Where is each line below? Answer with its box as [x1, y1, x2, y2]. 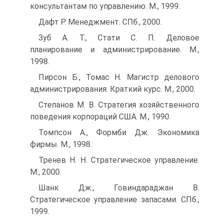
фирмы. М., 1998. [30, 140, 92, 149]
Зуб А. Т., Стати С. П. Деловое [38, 33, 199, 42]
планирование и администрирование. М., [30, 45, 199, 54]
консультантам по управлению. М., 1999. [30, 1, 180, 11]
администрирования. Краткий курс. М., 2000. [30, 84, 195, 94]
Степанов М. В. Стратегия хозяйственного [38, 100, 199, 110]
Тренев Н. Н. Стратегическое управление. [38, 155, 199, 165]
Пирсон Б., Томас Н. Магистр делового [38, 73, 199, 82]
